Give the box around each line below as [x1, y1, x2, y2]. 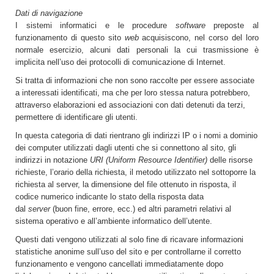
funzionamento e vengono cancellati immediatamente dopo [15, 259, 223, 268]
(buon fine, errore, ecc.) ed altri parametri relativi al [50, 204, 231, 213]
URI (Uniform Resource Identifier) [90, 155, 207, 165]
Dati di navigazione [15, 9, 83, 18]
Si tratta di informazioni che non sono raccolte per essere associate [15, 76, 254, 85]
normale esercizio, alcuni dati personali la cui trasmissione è [15, 45, 259, 54]
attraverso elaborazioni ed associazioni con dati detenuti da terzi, [15, 100, 245, 109]
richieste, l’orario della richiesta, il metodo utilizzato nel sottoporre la [15, 168, 256, 177]
